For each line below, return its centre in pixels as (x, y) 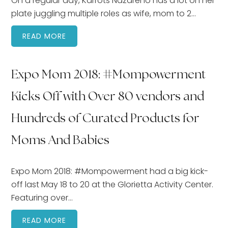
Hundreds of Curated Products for (106, 119)
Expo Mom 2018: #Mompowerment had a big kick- (110, 171)
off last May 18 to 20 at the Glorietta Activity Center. (112, 184)
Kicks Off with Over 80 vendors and (108, 97)
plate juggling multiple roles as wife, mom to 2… (104, 13)
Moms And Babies (61, 140)
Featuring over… (42, 197)
